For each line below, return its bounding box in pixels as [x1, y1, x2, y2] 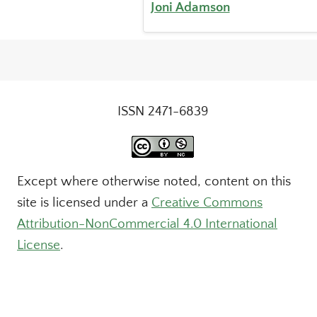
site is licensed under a [17, 195, 151, 210]
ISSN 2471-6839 [117, 104, 208, 119]
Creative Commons [151, 195, 263, 210]
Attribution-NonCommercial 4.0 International [17, 217, 277, 231]
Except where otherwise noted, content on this [17, 174, 291, 189]
